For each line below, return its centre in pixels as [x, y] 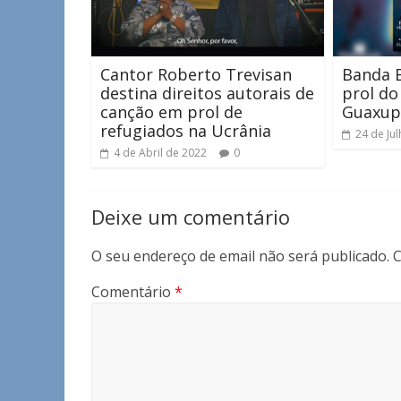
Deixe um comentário [191, 216]
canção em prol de [171, 111]
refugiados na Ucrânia [186, 130]
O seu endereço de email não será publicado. [240, 256]
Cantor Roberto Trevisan [196, 74]
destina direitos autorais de [207, 93]
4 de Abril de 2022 [160, 152]
